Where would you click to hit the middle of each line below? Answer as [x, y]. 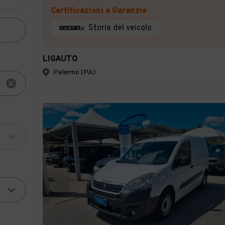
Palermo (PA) [74, 72]
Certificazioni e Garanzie [99, 11]
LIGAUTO [60, 59]
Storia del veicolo [120, 28]
